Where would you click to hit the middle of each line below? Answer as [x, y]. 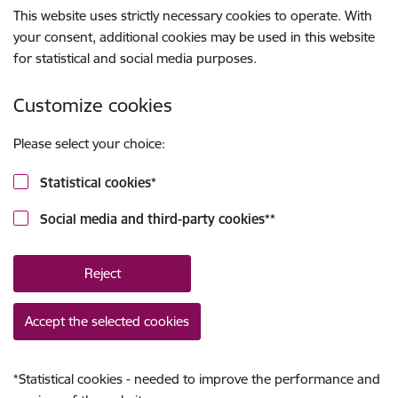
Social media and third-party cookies [153, 219]
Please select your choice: [89, 143]
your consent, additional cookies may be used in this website [194, 37]
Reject [102, 273]
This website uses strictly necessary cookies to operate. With [193, 16]
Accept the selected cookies [107, 321]
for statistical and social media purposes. [135, 58]
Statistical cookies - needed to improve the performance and [199, 379]
